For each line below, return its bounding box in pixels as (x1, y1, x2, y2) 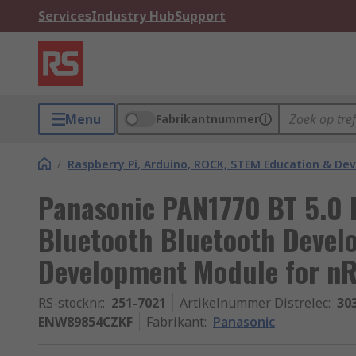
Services (38, 7, 91, 25)
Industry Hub (91, 7, 175, 25)
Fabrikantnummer (156, 111, 259, 126)
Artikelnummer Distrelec (180, 294, 328, 311)
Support (175, 7, 226, 25)
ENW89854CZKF (38, 313, 133, 331)
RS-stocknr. (38, 294, 103, 311)
